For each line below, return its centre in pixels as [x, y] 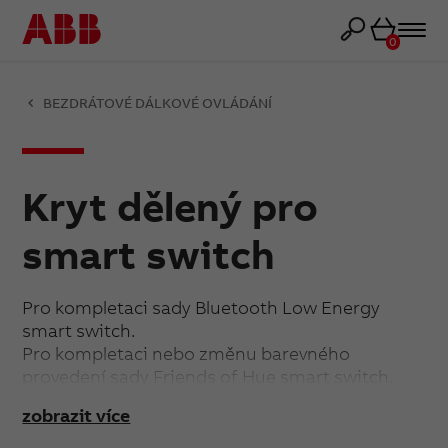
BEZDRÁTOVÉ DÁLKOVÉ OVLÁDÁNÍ [158, 102]
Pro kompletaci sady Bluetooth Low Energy [201, 307]
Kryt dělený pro [170, 206]
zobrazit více [76, 415]
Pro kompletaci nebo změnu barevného [186, 353]
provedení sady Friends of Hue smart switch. [208, 376]
